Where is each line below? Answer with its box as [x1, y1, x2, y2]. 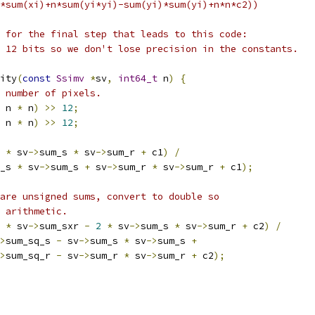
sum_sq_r [6, 250, 56, 262]
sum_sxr [39, 220, 84, 232]
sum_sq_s [6, 235, 56, 247]
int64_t [118, 72, 157, 84]
